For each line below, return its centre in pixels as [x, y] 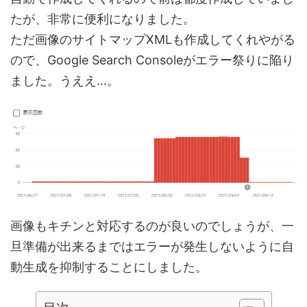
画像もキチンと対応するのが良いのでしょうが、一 [152, 226]
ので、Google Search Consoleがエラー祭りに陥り [152, 60]
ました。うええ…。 [65, 81]
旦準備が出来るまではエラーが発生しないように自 [152, 246]
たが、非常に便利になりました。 [103, 19]
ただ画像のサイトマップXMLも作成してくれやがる [153, 39]
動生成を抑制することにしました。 [109, 267]
